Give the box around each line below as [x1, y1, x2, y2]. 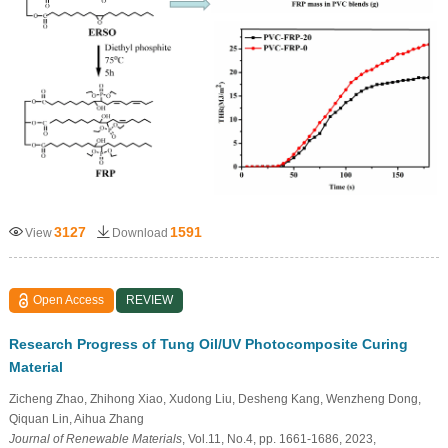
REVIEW [126, 292, 174, 307]
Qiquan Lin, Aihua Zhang [8, 411, 144, 426]
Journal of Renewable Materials [8, 431, 182, 446]
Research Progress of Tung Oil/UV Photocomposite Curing [8, 335, 408, 352]
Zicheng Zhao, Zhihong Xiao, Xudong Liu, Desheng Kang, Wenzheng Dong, [8, 391, 421, 406]
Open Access [33, 292, 105, 307]
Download [111, 225, 168, 240]
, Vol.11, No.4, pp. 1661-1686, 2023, [181, 431, 376, 446]
